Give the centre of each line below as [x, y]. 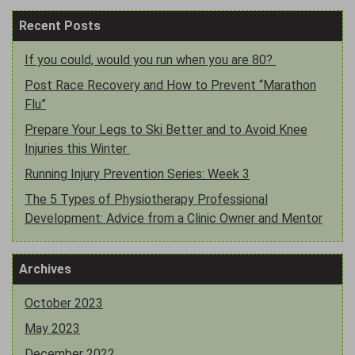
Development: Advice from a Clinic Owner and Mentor [174, 218]
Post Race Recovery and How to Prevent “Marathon [170, 85]
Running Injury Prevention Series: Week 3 [137, 174]
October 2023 [64, 303]
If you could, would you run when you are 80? [150, 59]
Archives [45, 269]
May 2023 [52, 328]
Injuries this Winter [77, 148]
